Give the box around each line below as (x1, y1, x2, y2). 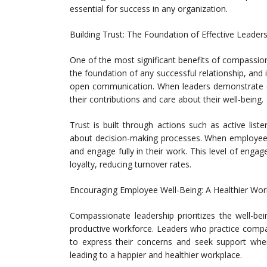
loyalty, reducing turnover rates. (70, 159, 191, 170)
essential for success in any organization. (70, 3, 228, 15)
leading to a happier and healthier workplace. (70, 249, 242, 261)
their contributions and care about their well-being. (70, 94, 263, 105)
